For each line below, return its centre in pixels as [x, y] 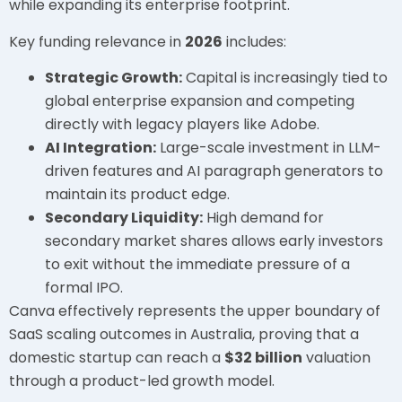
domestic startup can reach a [117, 358]
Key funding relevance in [97, 41]
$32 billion [263, 358]
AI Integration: [100, 148]
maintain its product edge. [137, 195]
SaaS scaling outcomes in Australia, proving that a [184, 335]
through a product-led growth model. [142, 381]
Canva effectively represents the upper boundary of [195, 311]
